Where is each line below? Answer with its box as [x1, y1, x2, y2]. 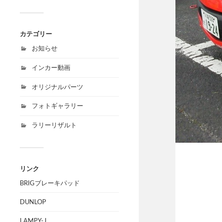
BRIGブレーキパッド [20, 178, 80, 187]
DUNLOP [20, 197, 46, 206]
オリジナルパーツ [32, 82, 83, 91]
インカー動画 [32, 63, 70, 71]
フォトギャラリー [32, 102, 83, 110]
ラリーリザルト [32, 121, 77, 129]
